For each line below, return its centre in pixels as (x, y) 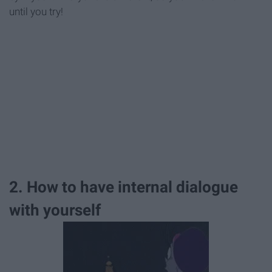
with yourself (55, 210)
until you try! (36, 12)
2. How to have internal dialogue (124, 187)
